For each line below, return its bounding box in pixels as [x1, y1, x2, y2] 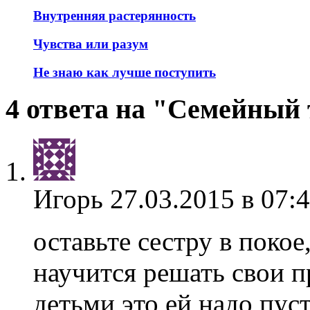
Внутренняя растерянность [33, 8, 196, 24]
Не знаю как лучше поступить [33, 64, 216, 80]
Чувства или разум [33, 36, 148, 51]
